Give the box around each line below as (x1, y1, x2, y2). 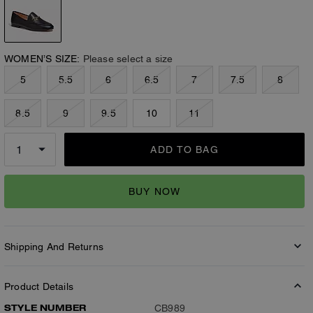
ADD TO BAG (150, 144, 219, 155)
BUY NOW (128, 185, 181, 197)
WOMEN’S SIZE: (4, 53, 80, 64)
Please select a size (82, 53, 173, 64)
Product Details (4, 281, 73, 292)
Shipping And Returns (4, 241, 103, 252)
